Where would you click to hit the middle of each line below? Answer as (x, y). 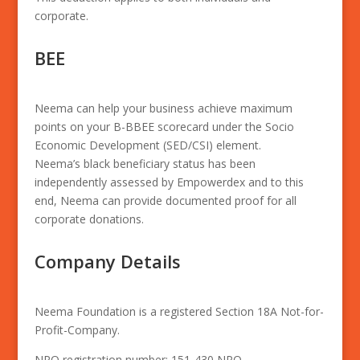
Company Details (107, 261)
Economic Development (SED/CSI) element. (147, 145)
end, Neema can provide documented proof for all (165, 200)
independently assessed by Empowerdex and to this (169, 182)
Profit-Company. (77, 330)
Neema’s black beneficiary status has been (145, 164)
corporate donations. (89, 219)
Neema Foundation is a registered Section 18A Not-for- (179, 311)
